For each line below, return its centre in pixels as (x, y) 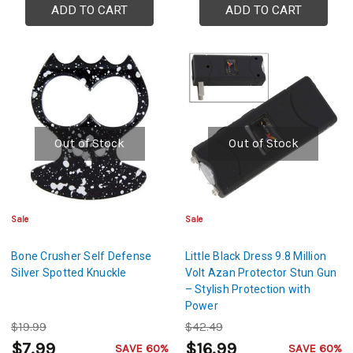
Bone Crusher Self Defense (82, 256)
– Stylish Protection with (247, 290)
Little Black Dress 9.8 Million (255, 256)
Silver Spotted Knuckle (69, 273)
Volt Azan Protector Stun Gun (261, 273)
